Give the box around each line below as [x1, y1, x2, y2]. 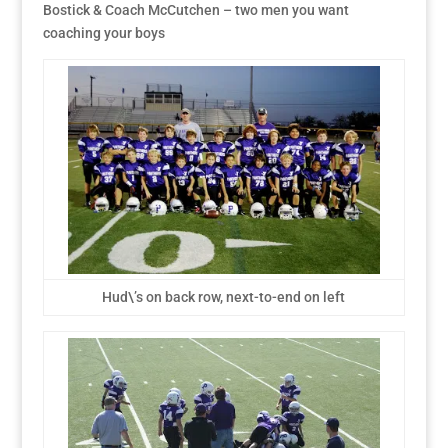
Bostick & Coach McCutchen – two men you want [42, 2, 349, 19]
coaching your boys [42, 25, 165, 42]
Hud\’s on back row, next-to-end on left [102, 289, 346, 306]
